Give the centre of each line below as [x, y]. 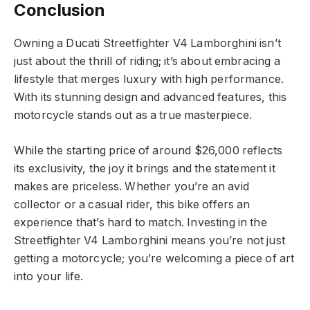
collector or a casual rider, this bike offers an [132, 204]
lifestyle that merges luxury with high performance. [149, 79]
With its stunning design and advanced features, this [151, 97]
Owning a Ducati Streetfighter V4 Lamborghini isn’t [147, 43]
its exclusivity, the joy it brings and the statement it [145, 168]
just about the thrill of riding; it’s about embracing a [147, 61]
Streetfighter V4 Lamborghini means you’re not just [149, 240]
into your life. [49, 276]
